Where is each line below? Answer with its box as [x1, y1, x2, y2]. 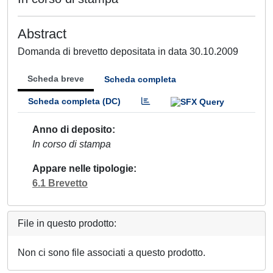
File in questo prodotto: [18, 218, 116, 229]
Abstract [18, 26, 66, 41]
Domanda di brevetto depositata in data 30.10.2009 [18, 46, 238, 57]
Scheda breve [27, 74, 84, 83]
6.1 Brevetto [32, 177, 88, 188]
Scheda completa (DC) [28, 96, 121, 106]
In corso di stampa [32, 138, 111, 149]
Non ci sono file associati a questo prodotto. [18, 247, 205, 258]
